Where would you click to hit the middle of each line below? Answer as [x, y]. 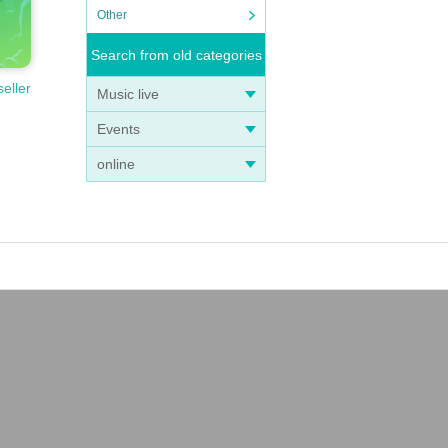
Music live [128, 94]
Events [118, 129]
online [116, 164]
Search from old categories [176, 55]
